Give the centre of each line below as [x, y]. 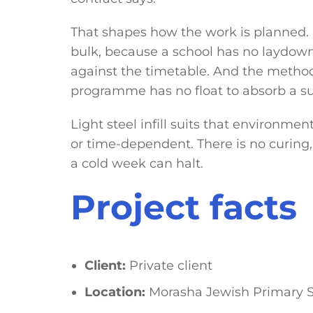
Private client [169, 265]
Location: [115, 292]
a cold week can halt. [137, 163]
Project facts [183, 207]
